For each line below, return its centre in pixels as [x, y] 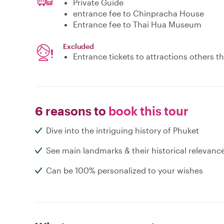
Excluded [78, 46]
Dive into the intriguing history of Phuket [122, 130]
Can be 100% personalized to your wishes [124, 170]
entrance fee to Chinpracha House [138, 13]
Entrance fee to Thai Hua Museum [137, 24]
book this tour [147, 111]
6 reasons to [70, 111]
